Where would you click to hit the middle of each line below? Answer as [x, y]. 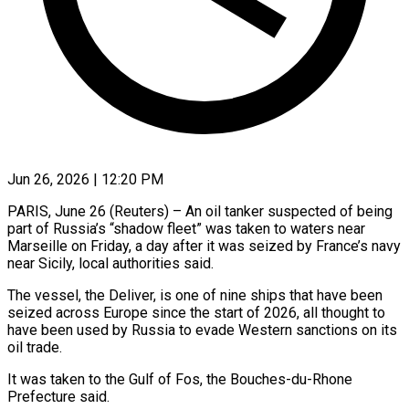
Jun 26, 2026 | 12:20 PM [85, 179]
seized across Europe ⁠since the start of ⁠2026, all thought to [196, 312]
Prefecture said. [58, 396]
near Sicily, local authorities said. [110, 263]
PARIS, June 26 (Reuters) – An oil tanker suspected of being [200, 211]
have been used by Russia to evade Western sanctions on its [202, 330]
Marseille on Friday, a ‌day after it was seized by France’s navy [204, 246]
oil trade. [35, 347]
